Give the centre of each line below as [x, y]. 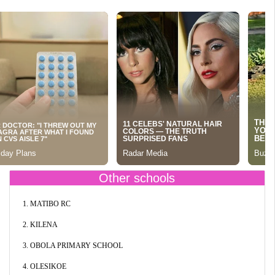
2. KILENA [40, 225]
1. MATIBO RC [46, 204]
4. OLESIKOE [44, 266]
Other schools [137, 178]
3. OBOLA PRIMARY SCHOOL [72, 246]
